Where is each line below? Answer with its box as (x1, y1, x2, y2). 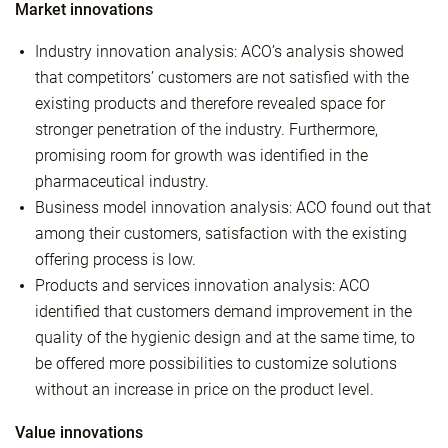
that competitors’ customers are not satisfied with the (35, 68, 409, 87)
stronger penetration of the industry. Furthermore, (35, 120, 378, 139)
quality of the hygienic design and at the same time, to (35, 328, 415, 347)
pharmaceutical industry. (35, 172, 209, 191)
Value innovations (15, 423, 143, 442)
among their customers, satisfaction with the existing (35, 224, 407, 243)
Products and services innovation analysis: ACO (35, 276, 370, 295)
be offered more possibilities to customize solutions (35, 354, 397, 373)
